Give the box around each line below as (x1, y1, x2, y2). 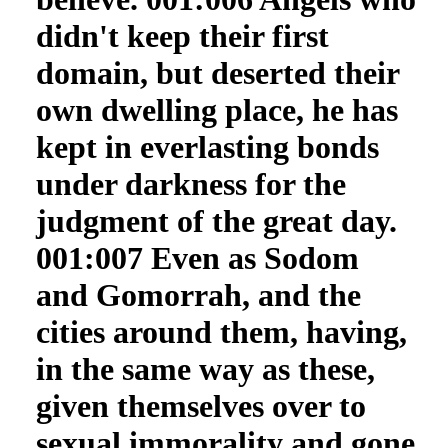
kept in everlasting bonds (35, 129, 379, 165)
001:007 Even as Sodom (35, 240, 359, 276)
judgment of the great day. (35, 203, 397, 239)
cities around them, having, (35, 314, 407, 350)
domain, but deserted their (35, 55, 399, 91)
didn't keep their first (35, 18, 329, 54)
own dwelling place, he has (35, 92, 398, 128)
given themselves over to (35, 388, 366, 424)
